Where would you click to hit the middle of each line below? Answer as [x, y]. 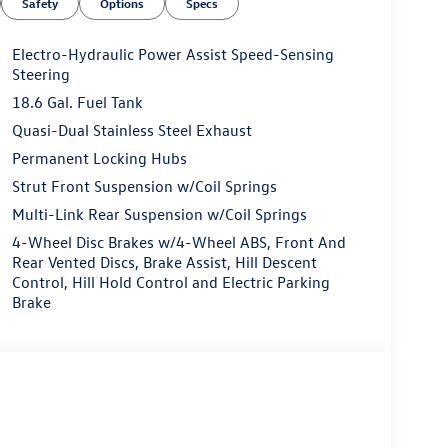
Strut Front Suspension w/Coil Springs [144, 186]
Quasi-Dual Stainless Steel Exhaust [131, 130]
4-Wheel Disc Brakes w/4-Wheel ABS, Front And [178, 242]
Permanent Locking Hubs [99, 158]
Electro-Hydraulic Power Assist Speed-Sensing [172, 54]
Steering [40, 74]
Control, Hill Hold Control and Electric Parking [170, 282]
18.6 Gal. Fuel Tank [77, 102]
